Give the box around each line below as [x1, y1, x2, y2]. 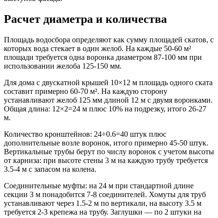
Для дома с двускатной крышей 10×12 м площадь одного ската [4, 78, 213, 87]
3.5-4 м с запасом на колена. [4, 164, 96, 173]
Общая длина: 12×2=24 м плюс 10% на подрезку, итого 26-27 [4, 104, 206, 113]
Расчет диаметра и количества [4, 12, 167, 25]
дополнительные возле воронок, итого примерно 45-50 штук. [4, 138, 208, 147]
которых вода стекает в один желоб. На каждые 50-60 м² [4, 44, 191, 53]
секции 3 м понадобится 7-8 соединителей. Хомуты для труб [4, 190, 206, 199]
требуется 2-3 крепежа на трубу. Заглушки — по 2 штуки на [4, 207, 201, 216]
